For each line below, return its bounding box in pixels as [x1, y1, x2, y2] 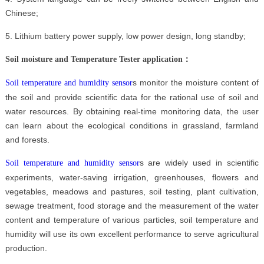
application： [142, 54, 191, 64]
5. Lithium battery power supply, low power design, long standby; [5, 31, 246, 41]
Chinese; [5, 8, 38, 18]
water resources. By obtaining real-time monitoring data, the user [5, 106, 259, 116]
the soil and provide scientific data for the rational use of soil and [5, 92, 259, 102]
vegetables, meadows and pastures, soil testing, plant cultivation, [5, 186, 259, 196]
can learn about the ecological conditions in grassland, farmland [5, 120, 259, 130]
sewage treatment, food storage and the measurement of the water [5, 200, 259, 210]
